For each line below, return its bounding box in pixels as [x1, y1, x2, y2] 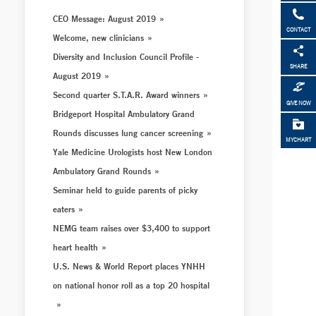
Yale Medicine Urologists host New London [53, 146, 213, 157]
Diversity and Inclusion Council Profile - [53, 51, 200, 62]
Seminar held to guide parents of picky [53, 184, 198, 195]
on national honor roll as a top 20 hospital [53, 279, 210, 291]
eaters [53, 203, 75, 214]
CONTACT [286, 26, 310, 34]
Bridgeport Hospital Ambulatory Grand [53, 108, 195, 119]
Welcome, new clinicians [53, 32, 145, 43]
